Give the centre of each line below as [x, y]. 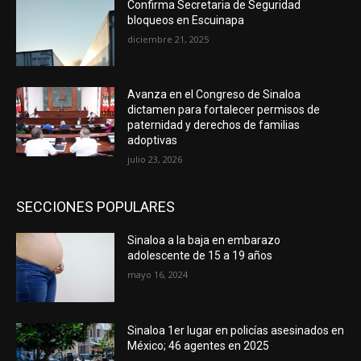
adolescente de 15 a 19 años [200, 256]
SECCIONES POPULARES [95, 207]
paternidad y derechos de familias [214, 125]
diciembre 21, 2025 [168, 39]
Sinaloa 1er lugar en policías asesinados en [236, 330]
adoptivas [153, 141]
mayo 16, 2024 [158, 275]
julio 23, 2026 [155, 160]
